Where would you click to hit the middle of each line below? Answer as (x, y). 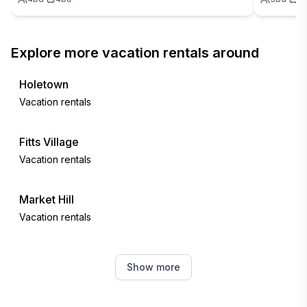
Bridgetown (49, 257)
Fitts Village (49, 142)
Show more (153, 267)
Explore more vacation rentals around (135, 53)
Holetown (44, 84)
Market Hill (47, 199)
